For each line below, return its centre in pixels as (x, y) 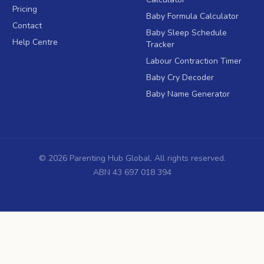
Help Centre (35, 42)
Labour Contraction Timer (194, 61)
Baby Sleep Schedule (186, 33)
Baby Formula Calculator (192, 16)
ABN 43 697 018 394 (132, 173)
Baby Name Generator (188, 94)
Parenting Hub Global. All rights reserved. (146, 159)
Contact (27, 26)
